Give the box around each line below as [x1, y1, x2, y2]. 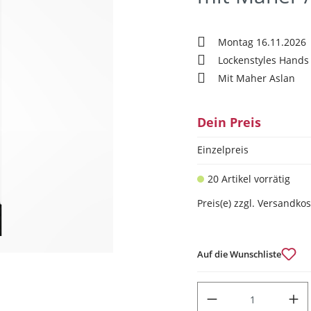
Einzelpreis [197, 143, 249, 156]
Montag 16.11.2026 [218, 35, 306, 49]
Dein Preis [197, 114, 261, 131]
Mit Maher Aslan [218, 72, 295, 85]
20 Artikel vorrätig [208, 172, 290, 185]
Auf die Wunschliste [197, 247, 281, 260]
